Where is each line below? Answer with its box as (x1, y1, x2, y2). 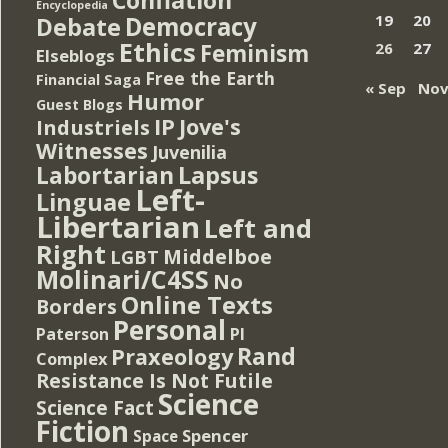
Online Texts (121, 287, 273, 321)
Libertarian (36, 206, 200, 247)
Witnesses (36, 135, 148, 165)
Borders (36, 292, 117, 320)
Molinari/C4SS (36, 262, 209, 296)
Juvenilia (152, 139, 227, 164)
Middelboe (163, 242, 272, 270)
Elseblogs (36, 43, 115, 67)
